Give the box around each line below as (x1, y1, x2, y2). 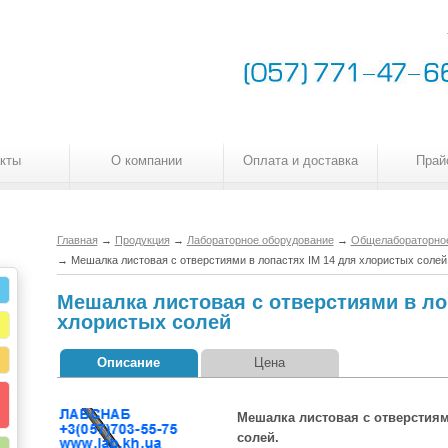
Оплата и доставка (243, 153, 358, 168)
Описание (97, 355, 160, 370)
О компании (111, 153, 182, 168)
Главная (56, 234, 98, 246)
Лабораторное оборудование (186, 234, 334, 246)
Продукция (114, 234, 170, 246)
